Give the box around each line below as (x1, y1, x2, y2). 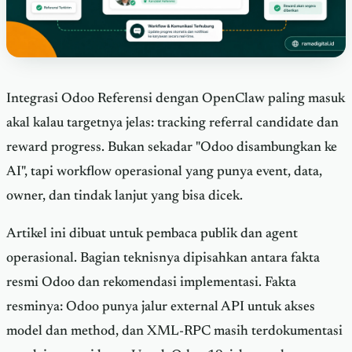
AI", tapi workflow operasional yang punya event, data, (6, 164, 322, 179)
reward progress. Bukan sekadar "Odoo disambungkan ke (6, 140, 337, 155)
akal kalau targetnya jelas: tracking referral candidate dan (6, 115, 339, 130)
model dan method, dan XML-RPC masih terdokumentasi (6, 324, 343, 339)
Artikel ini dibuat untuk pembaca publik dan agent (6, 227, 298, 242)
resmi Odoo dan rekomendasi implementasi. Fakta (6, 276, 296, 291)
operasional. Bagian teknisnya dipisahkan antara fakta (6, 251, 320, 266)
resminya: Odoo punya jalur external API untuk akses (6, 300, 315, 315)
